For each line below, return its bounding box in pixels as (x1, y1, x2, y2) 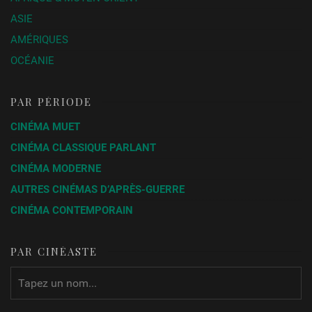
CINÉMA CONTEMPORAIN (10, 203, 134, 217)
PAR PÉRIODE (10, 95, 93, 109)
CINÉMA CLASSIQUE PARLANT (10, 141, 157, 154)
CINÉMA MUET (10, 120, 81, 134)
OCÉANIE (10, 54, 55, 68)
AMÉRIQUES (10, 33, 69, 47)
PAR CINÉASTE (10, 244, 98, 258)
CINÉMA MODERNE (10, 162, 102, 175)
